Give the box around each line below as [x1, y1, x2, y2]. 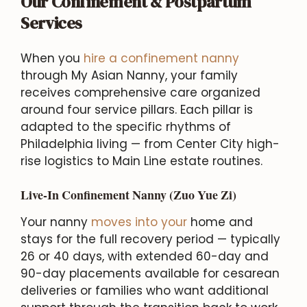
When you [21, 49, 84, 66]
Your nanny [21, 213, 91, 230]
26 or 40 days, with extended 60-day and [21, 247, 269, 265]
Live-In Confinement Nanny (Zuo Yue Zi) [21, 185, 236, 204]
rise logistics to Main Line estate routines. [21, 152, 262, 169]
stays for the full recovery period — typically [21, 230, 280, 247]
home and [187, 213, 253, 230]
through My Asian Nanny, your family [21, 66, 238, 84]
